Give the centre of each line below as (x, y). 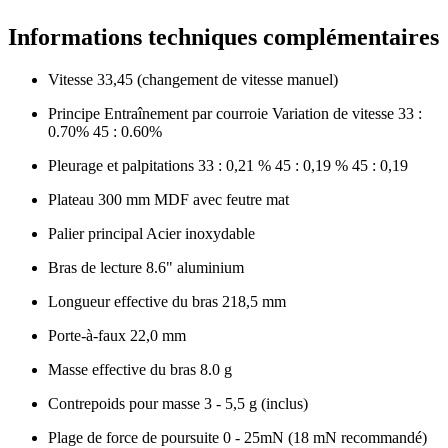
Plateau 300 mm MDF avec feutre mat (168, 200)
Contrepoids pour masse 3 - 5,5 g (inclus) (178, 404)
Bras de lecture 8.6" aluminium (146, 268)
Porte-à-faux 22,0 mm (117, 336)
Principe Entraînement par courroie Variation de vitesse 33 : (235, 114)
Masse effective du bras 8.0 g (140, 370)
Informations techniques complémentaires (223, 37)
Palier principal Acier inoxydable (151, 234)
